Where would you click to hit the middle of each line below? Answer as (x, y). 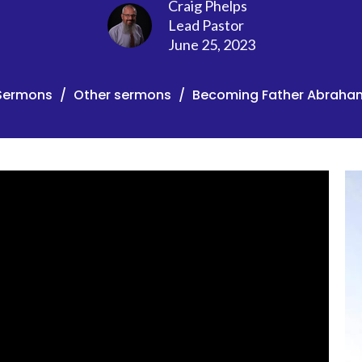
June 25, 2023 (211, 44)
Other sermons (122, 95)
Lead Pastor (206, 25)
